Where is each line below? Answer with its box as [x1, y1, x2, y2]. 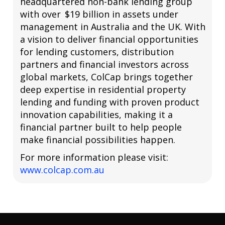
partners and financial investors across [20, 58, 189, 71]
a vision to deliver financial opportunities [20, 33, 198, 46]
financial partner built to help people [20, 121, 182, 134]
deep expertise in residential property [20, 83, 186, 96]
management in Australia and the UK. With [20, 21, 205, 33]
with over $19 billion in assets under [20, 8, 178, 21]
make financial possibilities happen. [20, 134, 175, 146]
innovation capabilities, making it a [20, 108, 173, 121]
